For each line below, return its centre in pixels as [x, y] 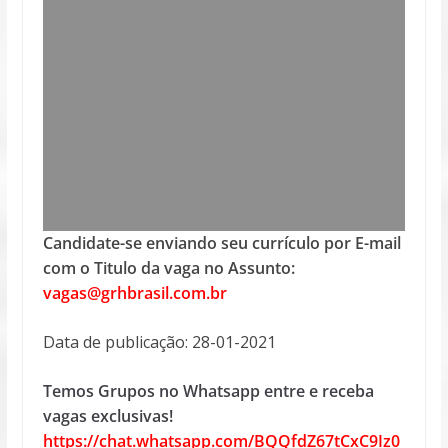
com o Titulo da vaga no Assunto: [168, 267]
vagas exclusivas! [107, 415]
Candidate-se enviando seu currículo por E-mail [221, 242]
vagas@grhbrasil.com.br [134, 292]
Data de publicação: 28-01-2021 [159, 341]
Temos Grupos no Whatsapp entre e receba [208, 390]
